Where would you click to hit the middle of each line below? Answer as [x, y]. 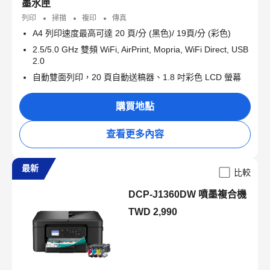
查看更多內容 [135, 134]
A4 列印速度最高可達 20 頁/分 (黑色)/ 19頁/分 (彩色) [132, 33]
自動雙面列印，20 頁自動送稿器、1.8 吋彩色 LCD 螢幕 [137, 77]
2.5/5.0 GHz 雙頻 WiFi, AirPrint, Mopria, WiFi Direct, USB [140, 49]
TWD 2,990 [153, 212]
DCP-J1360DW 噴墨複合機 [188, 194]
